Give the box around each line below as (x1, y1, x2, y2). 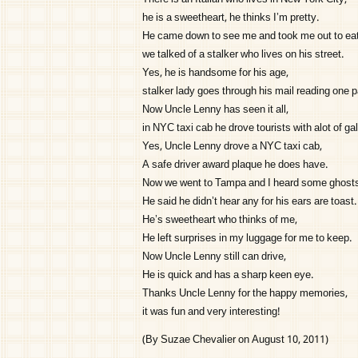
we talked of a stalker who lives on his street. (142, 46, 344, 64)
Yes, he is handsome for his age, (142, 64, 288, 82)
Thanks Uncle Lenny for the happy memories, (142, 284, 348, 303)
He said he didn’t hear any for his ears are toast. (142, 193, 356, 211)
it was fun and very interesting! (142, 303, 280, 321)
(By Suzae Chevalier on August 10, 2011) (142, 331, 328, 349)
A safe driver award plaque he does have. (142, 156, 328, 174)
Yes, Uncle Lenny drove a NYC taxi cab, (142, 137, 322, 156)
